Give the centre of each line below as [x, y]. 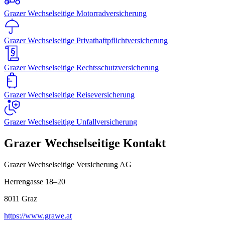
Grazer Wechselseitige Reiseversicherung [69, 94]
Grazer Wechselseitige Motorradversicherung [75, 13]
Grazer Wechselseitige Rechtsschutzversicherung [81, 67]
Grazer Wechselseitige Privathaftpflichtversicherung [86, 40]
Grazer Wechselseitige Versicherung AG [68, 164]
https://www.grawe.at [38, 215]
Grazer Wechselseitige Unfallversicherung [71, 122]
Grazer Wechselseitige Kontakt [85, 143]
